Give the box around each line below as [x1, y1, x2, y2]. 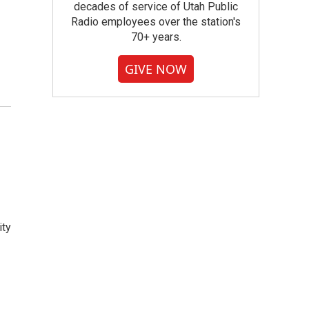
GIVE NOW [125, 61, 187, 77]
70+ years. [130, 30, 181, 43]
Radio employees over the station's [71, 15, 241, 28]
